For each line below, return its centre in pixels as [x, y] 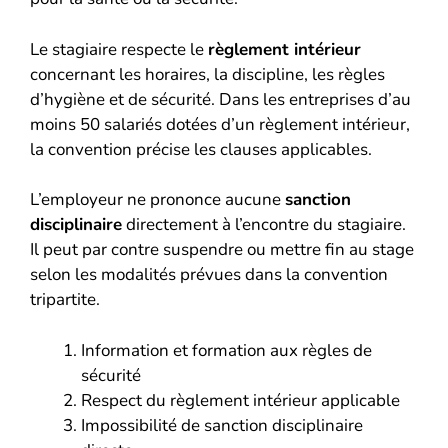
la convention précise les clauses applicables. [201, 149]
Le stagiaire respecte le [119, 49]
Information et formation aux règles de [226, 350]
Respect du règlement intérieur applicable [240, 400]
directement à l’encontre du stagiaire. [264, 224]
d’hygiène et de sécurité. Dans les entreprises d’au [220, 99]
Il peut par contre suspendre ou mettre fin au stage [222, 249]
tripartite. [65, 299]
